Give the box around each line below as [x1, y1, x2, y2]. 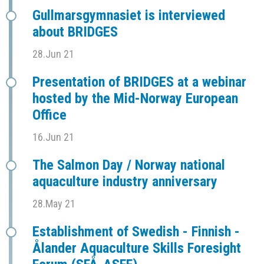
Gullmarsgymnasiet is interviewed [32, 7, 225, 24]
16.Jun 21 [32, 131, 74, 144]
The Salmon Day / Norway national [32, 157, 225, 174]
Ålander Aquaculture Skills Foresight [32, 240, 241, 257]
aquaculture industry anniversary [32, 173, 217, 190]
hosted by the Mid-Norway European [32, 90, 238, 107]
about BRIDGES [32, 24, 118, 41]
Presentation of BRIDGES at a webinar [32, 74, 246, 91]
